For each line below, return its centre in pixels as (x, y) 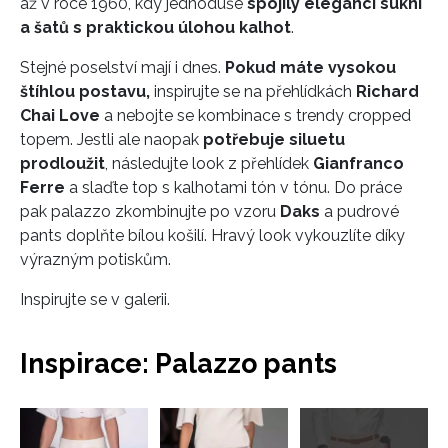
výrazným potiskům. (95, 260)
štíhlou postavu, (85, 92)
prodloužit (62, 164)
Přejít (381, 419)
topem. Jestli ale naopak (109, 140)
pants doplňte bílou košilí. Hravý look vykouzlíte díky (212, 236)
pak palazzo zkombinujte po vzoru (150, 212)
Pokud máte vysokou (310, 68)
